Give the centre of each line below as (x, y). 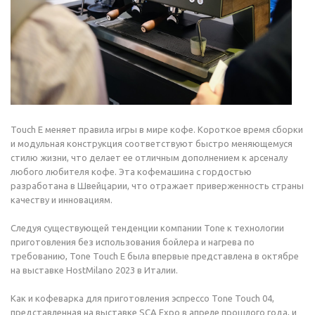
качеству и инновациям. (62, 200)
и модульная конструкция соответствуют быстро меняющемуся (152, 143)
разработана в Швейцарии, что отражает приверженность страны (157, 186)
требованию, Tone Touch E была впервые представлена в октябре (155, 256)
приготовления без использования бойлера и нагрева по (133, 242)
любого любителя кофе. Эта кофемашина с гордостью (131, 172)
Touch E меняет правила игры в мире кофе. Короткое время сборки (157, 129)
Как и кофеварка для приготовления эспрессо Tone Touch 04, (142, 298)
